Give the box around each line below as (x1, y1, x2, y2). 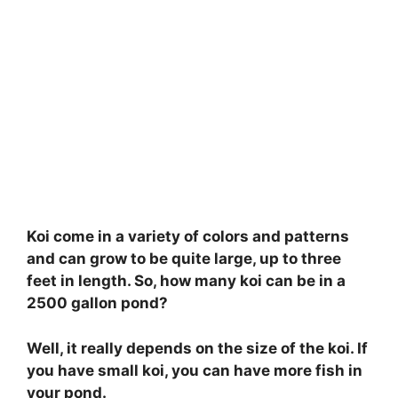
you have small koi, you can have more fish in (27, 361, 362, 379)
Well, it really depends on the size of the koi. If (27, 338, 368, 357)
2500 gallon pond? (27, 294, 168, 313)
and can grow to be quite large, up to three (27, 250, 341, 268)
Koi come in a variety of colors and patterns (27, 227, 349, 246)
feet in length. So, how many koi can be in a (27, 272, 346, 291)
